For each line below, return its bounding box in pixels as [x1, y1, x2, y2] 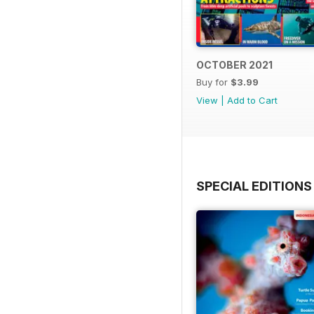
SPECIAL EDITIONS [196, 178, 312, 193]
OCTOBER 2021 [196, 58, 273, 71]
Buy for [196, 76, 231, 88]
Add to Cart [227, 94, 278, 106]
